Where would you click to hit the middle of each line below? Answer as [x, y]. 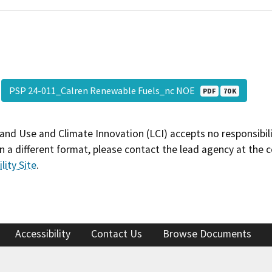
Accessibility [43, 234]
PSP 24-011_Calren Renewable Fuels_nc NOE [104, 90]
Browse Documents [207, 234]
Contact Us [117, 234]
